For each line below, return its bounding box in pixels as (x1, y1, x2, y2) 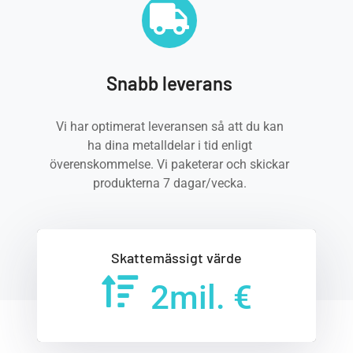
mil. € (169, 278, 252, 317)
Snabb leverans (106, 72, 233, 95)
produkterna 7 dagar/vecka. (92, 176, 247, 191)
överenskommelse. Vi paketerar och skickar (50, 157, 290, 172)
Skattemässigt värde (111, 249, 242, 266)
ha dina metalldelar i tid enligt (87, 138, 252, 153)
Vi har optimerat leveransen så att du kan (55, 119, 284, 134)
